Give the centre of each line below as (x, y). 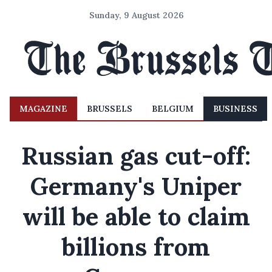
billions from (136, 247)
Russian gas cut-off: (136, 156)
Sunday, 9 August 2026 (136, 15)
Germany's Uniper (136, 186)
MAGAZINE (43, 109)
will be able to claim (136, 216)
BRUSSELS (110, 109)
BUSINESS (235, 109)
